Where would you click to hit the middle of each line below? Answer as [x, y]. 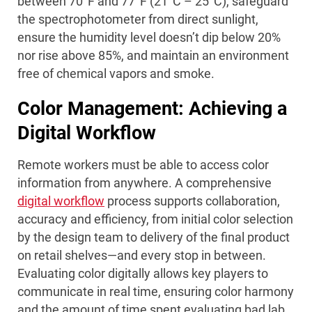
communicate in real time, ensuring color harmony [156, 292]
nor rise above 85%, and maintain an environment [153, 56]
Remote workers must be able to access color [143, 165]
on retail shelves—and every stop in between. [142, 256]
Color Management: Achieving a [152, 109]
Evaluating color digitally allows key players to [143, 274]
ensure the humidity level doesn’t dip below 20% [149, 38]
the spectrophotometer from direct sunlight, [138, 19]
